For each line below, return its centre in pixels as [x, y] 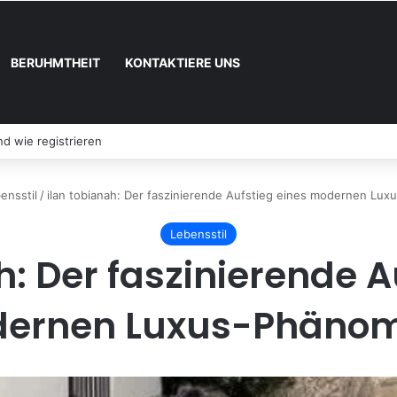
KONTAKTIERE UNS [183, 62]
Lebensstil [198, 234]
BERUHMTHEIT [55, 62]
